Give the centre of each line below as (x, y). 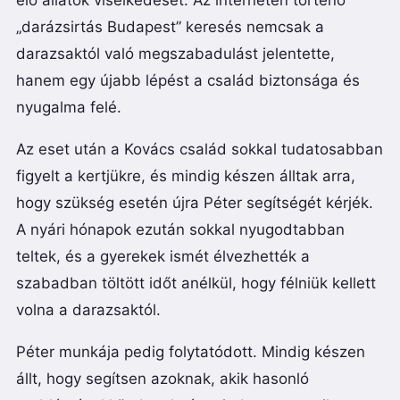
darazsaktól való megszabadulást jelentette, (175, 54)
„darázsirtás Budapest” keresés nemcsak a (170, 27)
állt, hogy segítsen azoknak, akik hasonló (162, 379)
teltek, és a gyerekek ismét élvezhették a (163, 257)
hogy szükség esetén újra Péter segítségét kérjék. (195, 203)
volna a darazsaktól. (88, 310)
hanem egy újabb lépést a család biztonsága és (188, 81)
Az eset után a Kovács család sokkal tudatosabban (200, 150)
